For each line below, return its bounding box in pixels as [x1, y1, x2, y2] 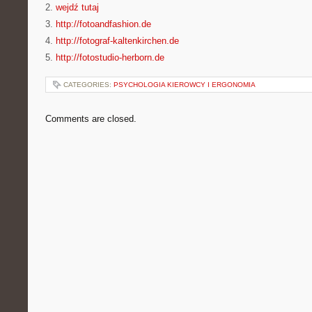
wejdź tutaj [56, 2, 99, 13]
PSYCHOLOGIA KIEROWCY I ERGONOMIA [114, 81, 256, 88]
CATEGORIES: [63, 81, 114, 88]
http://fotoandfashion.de [56, 19, 151, 29]
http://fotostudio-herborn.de [56, 52, 164, 63]
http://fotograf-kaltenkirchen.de [56, 36, 179, 46]
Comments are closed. [45, 114, 136, 124]
